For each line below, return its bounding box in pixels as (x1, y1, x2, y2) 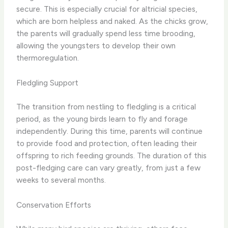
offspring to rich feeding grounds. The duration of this (16, 150, 207, 160)
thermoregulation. (16, 52, 79, 63)
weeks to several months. (16, 175, 106, 185)
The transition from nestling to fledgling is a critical (16, 101, 196, 111)
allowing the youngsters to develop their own (16, 40, 176, 50)
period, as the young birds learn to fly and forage (16, 113, 188, 124)
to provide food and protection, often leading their (16, 138, 197, 148)
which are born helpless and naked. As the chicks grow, (16, 16, 209, 26)
